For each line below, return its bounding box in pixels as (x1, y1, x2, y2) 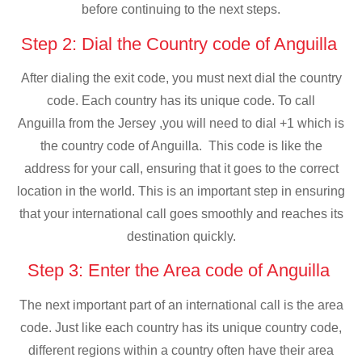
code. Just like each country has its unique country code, (20, 320, 342, 335)
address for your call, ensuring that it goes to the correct (23, 161, 339, 175)
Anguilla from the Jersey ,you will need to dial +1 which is (18, 116, 344, 130)
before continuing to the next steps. (82, 2, 280, 17)
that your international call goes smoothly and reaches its (19, 206, 343, 221)
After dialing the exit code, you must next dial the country (20, 70, 342, 85)
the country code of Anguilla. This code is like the (40, 138, 322, 153)
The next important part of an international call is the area (19, 297, 343, 312)
